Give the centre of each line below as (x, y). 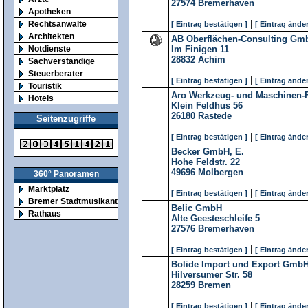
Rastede (215, 116)
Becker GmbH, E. (208, 152)
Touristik (45, 85)
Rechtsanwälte (57, 23)
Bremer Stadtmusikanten (78, 201)
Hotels (41, 98)
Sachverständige (62, 60)
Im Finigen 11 (200, 49)
